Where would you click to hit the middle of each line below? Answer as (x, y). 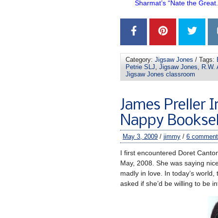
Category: (140, 59)
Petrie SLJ (140, 67)
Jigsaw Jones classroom (160, 74)
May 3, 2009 (140, 136)
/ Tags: (205, 59)
